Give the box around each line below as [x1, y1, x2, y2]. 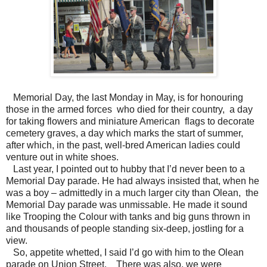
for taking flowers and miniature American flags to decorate [6, 116, 254, 126]
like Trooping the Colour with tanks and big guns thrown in [6, 211, 250, 222]
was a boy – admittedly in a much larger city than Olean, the [6, 187, 259, 198]
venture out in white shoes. [6, 151, 119, 162]
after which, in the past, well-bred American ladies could [6, 139, 240, 150]
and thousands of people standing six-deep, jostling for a [6, 223, 244, 234]
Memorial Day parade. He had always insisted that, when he [6, 175, 259, 186]
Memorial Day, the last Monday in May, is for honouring [6, 92, 243, 103]
